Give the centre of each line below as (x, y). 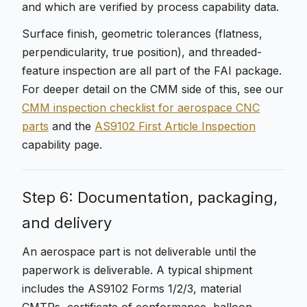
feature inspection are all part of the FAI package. (152, 71)
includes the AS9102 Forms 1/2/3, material (132, 288)
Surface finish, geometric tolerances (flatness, (142, 34)
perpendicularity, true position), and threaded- (142, 52)
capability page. (62, 145)
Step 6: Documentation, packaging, (150, 197)
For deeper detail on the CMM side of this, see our (153, 89)
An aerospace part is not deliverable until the (139, 251)
